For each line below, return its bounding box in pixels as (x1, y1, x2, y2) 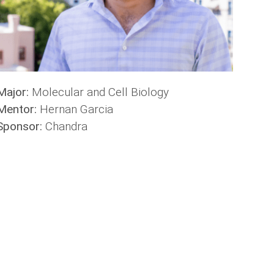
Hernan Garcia (39, 102, 113, 117)
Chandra (45, 119, 87, 134)
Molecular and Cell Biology (31, 85, 169, 100)
